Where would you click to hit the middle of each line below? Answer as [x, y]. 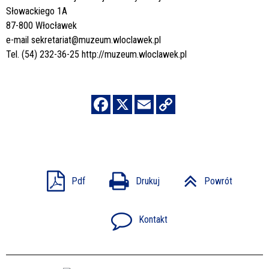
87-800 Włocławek [41, 25]
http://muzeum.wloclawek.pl [134, 54]
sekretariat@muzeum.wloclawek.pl [96, 40]
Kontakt [153, 220]
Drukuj [147, 181]
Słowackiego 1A [37, 11]
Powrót [218, 181]
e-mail [19, 40]
